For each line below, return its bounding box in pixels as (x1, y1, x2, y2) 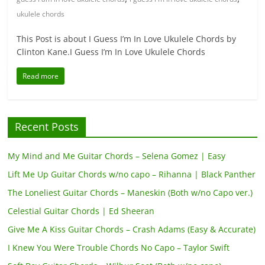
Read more (22, 71, 59, 82)
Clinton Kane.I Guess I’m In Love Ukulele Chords (17, 46, 206, 58)
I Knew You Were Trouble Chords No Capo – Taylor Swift (8, 242, 230, 254)
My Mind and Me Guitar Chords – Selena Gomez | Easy (8, 150, 226, 162)
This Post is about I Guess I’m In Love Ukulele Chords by (17, 33, 237, 45)
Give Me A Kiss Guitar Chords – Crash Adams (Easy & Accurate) (8, 224, 256, 235)
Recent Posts (15, 119, 79, 134)
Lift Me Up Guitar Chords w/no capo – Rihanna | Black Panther (8, 169, 256, 180)
